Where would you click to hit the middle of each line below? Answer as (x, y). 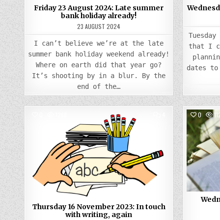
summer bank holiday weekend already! (99, 54)
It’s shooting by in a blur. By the (99, 76)
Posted (85, 132)
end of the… (99, 86)
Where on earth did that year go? (99, 65)
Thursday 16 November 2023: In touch (99, 206)
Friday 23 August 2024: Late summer (99, 8)
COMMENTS (179, 114)
